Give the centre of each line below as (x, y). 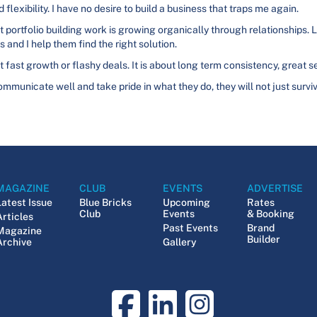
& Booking (270, 214)
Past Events (191, 228)
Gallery (180, 242)
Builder (263, 239)
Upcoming (187, 202)
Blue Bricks (106, 202)
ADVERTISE (275, 188)
